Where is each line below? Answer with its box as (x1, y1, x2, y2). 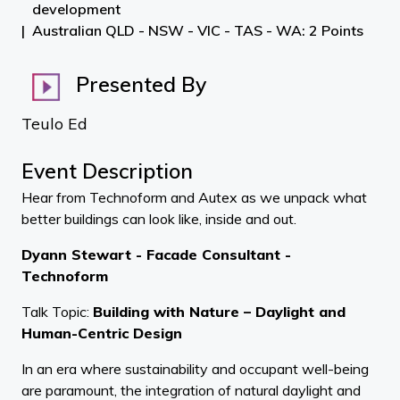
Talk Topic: (21, 303, 93, 321)
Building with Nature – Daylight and (93, 303, 346, 321)
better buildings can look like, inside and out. (21, 210, 296, 228)
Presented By (71, 71, 206, 98)
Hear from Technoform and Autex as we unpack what (21, 188, 367, 206)
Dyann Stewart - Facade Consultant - (21, 246, 291, 263)
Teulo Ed (21, 113, 87, 133)
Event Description (21, 158, 193, 184)
